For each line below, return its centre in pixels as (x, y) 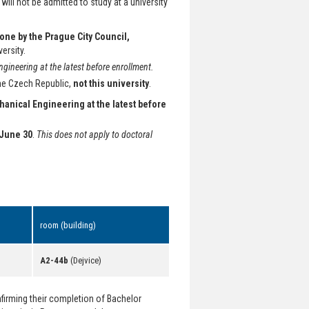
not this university (111, 83)
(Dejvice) (85, 260)
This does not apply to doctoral (94, 134)
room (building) (68, 225)
